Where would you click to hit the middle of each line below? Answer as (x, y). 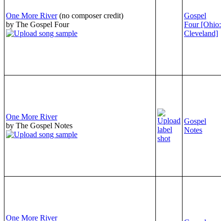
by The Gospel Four (37, 24)
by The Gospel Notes (39, 125)
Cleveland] (201, 33)
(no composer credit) (91, 15)
